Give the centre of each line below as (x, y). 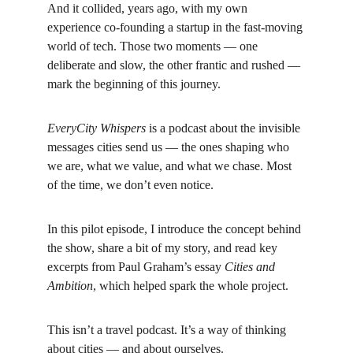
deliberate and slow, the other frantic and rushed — (175, 65)
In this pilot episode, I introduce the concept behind (176, 229)
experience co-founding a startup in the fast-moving (176, 27)
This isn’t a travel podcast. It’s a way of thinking (168, 330)
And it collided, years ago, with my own (149, 8)
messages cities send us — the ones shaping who (170, 147)
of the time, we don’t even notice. (130, 185)
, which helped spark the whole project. (191, 286)
